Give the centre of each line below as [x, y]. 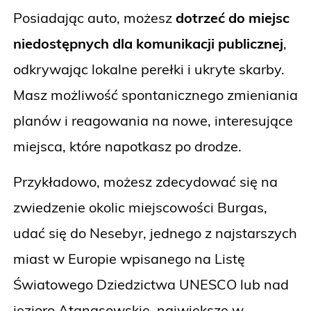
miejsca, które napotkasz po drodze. [127, 146]
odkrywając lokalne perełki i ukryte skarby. [149, 69]
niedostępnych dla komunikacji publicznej [148, 44]
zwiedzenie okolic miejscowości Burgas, [140, 208]
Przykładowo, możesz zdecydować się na [145, 182]
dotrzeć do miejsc [231, 18]
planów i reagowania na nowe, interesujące [153, 121]
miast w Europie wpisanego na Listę [129, 259]
